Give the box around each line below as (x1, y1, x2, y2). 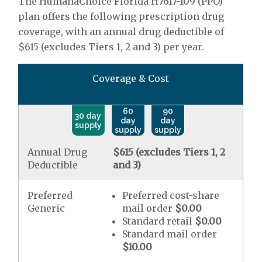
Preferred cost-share (122, 189, 220, 201)
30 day (75, 111, 102, 120)
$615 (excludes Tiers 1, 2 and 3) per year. (18, 41, 205, 53)
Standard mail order (122, 228, 218, 240)
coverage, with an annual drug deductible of (18, 26, 225, 37)
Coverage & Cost (92, 73, 170, 84)
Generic (27, 202, 65, 214)
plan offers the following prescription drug (18, 11, 225, 22)
